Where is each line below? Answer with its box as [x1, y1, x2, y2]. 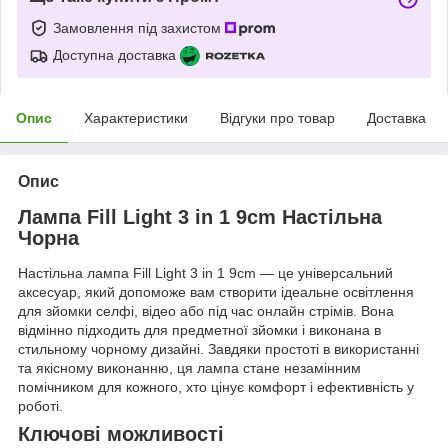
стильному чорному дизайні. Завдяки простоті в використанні [18, 341, 419, 358]
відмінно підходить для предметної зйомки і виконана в [18, 322, 381, 339]
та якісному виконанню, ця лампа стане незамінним [18, 360, 361, 377]
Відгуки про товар [220, 109, 335, 126]
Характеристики [84, 109, 188, 126]
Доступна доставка [53, 46, 176, 63]
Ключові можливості [18, 423, 224, 446]
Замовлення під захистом [53, 19, 225, 36]
